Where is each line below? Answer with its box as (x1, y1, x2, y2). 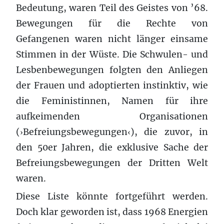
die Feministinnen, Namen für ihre (16, 95, 208, 106)
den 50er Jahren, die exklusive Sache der (16, 141, 208, 153)
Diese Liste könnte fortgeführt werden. (16, 190, 208, 202)
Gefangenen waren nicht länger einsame (16, 33, 208, 44)
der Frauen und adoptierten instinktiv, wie (16, 79, 208, 91)
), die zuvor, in (130, 126, 208, 137)
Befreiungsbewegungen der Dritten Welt (16, 157, 208, 168)
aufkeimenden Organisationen (16, 110, 208, 122)
